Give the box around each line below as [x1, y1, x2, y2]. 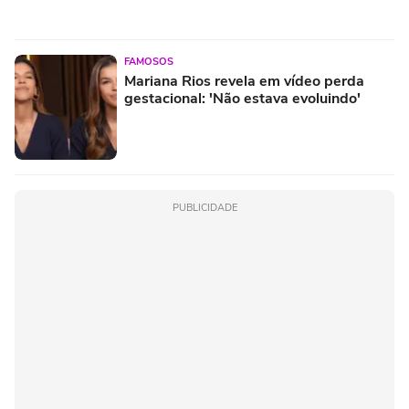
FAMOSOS [124, 55, 173, 69]
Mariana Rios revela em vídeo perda [124, 71, 364, 92]
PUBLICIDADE [172, 201, 237, 215]
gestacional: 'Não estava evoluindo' [124, 89, 361, 110]
